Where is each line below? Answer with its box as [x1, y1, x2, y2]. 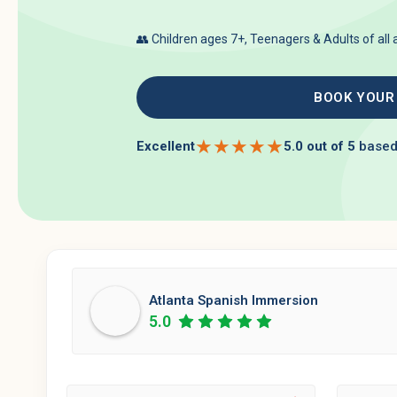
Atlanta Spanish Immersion [149, 292, 318, 308]
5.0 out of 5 [284, 137, 355, 154]
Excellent [136, 137, 195, 154]
